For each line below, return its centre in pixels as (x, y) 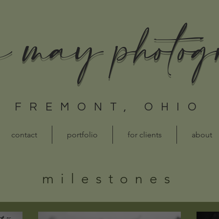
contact (24, 135)
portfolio (82, 135)
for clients (145, 135)
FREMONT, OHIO (109, 107)
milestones (109, 179)
